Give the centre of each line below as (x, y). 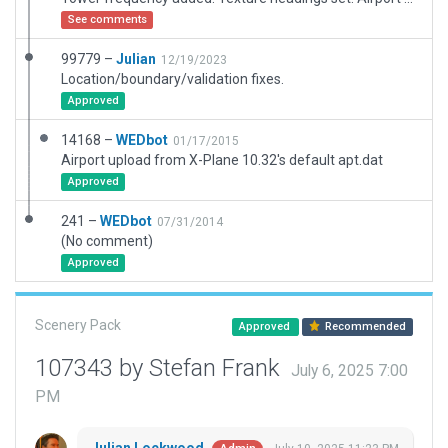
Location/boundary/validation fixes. (172, 79)
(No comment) (107, 241)
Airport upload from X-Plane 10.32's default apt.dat (222, 160)
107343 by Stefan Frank (160, 368)
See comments (107, 19)
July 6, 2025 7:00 (349, 371)
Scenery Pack (78, 325)
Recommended (364, 326)
